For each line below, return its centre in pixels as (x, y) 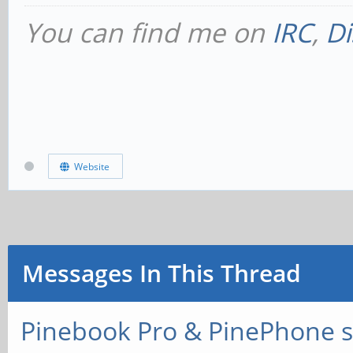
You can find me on (148, 32)
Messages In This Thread (161, 273)
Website (89, 166)
